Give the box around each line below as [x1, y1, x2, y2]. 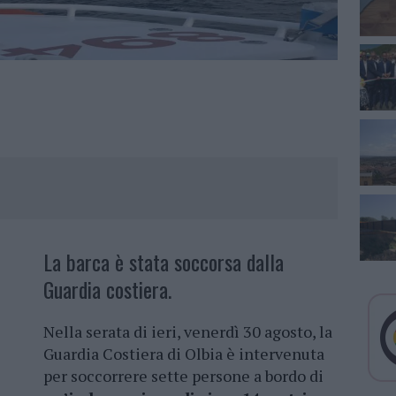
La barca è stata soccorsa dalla [43, 246, 284, 278]
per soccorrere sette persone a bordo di [43, 365, 324, 387]
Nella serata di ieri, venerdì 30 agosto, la [43, 321, 332, 343]
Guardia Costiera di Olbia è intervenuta [43, 343, 324, 365]
